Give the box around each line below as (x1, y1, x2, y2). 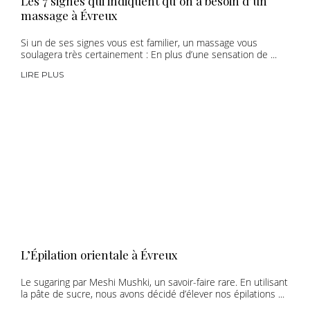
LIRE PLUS (21, 69, 64, 80)
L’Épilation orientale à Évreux (21, 247, 178, 262)
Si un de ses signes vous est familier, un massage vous (21, 35, 257, 49)
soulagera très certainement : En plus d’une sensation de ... (21, 47, 277, 61)
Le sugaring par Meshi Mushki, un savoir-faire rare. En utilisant (21, 275, 288, 289)
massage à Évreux (21, 7, 118, 23)
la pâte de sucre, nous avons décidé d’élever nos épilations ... (21, 287, 284, 300)
